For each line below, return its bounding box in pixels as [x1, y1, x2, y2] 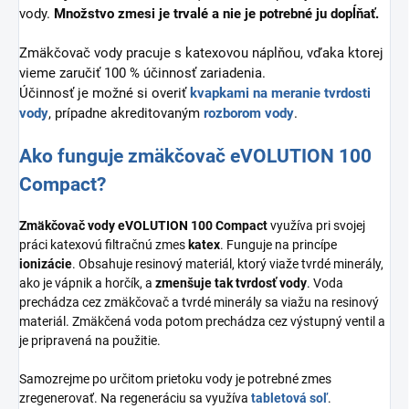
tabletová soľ [251, 390, 328, 405]
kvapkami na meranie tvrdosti [190, 84, 371, 101]
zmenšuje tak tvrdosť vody [155, 275, 307, 290]
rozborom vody [204, 104, 294, 121]
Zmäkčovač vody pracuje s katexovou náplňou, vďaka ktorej [19, 44, 383, 61]
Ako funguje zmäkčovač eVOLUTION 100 [19, 143, 372, 167]
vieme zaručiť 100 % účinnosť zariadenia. [19, 64, 266, 81]
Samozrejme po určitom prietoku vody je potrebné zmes [19, 371, 331, 386]
